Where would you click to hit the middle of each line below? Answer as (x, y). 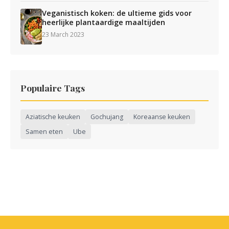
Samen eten (44, 131)
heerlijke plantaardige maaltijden (104, 22)
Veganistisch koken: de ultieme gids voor (117, 13)
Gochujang (107, 117)
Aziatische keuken (53, 117)
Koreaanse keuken (162, 117)
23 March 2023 (63, 34)
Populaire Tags (53, 87)
